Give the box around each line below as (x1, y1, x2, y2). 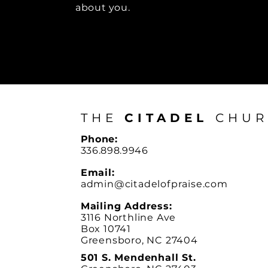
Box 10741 (80, 223, 132, 234)
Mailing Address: (80, 200, 172, 212)
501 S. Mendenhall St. (80, 252, 196, 263)
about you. (75, 2, 130, 13)
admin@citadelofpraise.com (80, 178, 228, 190)
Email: (80, 167, 115, 178)
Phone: (80, 133, 118, 145)
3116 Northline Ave (80, 212, 182, 223)
